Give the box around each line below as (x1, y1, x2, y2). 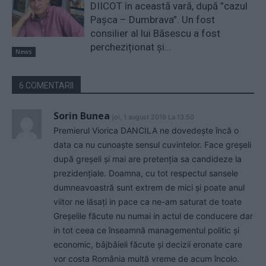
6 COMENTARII (19, 81, 74, 91)
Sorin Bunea (53, 109, 110, 123)
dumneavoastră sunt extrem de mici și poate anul (53, 182, 245, 193)
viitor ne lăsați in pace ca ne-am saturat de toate (53, 197, 242, 207)
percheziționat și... (90, 41, 172, 53)
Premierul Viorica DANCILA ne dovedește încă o (53, 125, 239, 136)
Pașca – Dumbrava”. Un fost (90, 14, 216, 26)
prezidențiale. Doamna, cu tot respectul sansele (53, 168, 238, 179)
